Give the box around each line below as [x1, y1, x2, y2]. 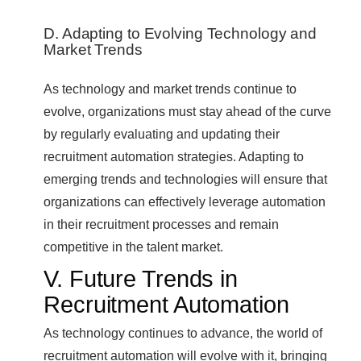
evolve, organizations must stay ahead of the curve [44, 103, 331, 118]
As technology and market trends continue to [44, 81, 297, 96]
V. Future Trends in [44, 265, 239, 292]
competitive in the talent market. [44, 239, 223, 254]
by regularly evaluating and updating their [44, 126, 280, 141]
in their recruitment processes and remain [44, 216, 279, 231]
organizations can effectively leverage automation [44, 193, 326, 209]
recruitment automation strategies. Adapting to [44, 148, 304, 164]
